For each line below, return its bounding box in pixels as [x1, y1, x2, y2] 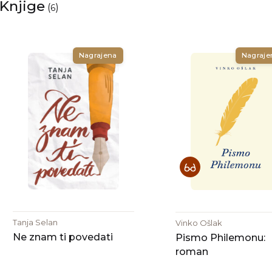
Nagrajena [78, 50, 117, 59]
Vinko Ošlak [175, 217, 222, 228]
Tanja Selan [12, 217, 58, 227]
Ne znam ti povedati [12, 231, 113, 243]
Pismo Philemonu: [175, 231, 265, 243]
